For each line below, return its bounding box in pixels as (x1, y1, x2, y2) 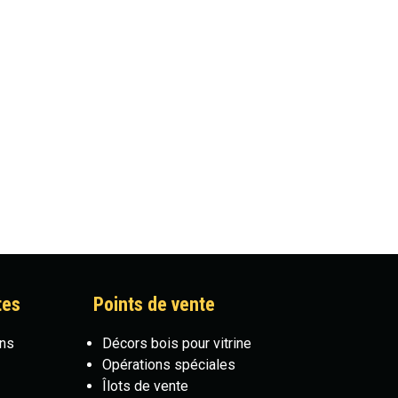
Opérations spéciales (101, 356, 235, 373)
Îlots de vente (101, 378, 188, 394)
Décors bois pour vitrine (101, 335, 251, 352)
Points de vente (92, 293, 215, 315)
